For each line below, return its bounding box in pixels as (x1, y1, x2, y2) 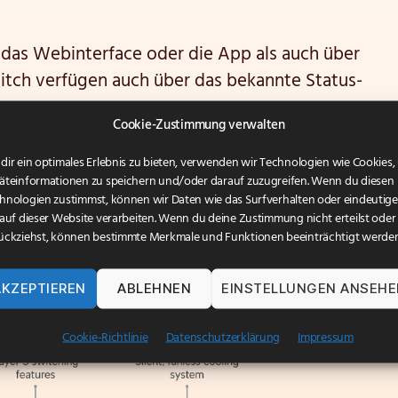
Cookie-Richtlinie (62, 327, 148, 347)
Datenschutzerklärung (165, 327, 281, 347)
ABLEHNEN (117, 279, 192, 297)
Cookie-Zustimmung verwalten (113, 114, 285, 135)
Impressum (298, 327, 354, 347)
